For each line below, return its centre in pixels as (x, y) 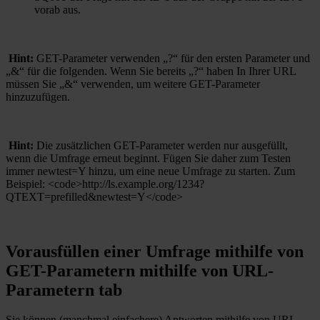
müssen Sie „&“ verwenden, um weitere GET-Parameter (133, 84)
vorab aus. (57, 9)
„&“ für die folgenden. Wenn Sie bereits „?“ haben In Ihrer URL (151, 71)
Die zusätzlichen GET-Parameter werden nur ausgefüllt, (161, 145)
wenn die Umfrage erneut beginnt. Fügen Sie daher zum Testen (148, 158)
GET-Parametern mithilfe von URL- (140, 270)
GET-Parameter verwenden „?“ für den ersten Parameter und (172, 58)
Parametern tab (64, 290)
